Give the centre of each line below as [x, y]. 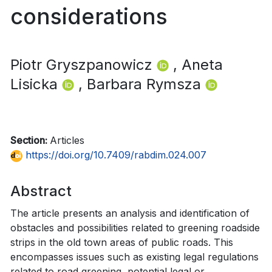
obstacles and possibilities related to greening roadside [135, 227]
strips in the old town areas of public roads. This [122, 242]
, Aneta [198, 64]
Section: [30, 140]
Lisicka [36, 84]
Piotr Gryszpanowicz [83, 64]
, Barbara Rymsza [142, 84]
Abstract [41, 191]
